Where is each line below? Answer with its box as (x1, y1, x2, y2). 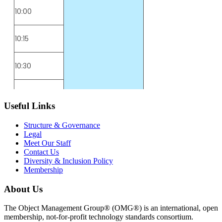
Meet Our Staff (24, 138, 71, 147)
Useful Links (4, 101, 55, 111)
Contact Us (24, 147, 59, 156)
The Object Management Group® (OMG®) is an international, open (4, 204, 218, 213)
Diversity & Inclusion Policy (24, 156, 113, 165)
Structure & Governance (24, 120, 100, 129)
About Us (4, 183, 43, 194)
